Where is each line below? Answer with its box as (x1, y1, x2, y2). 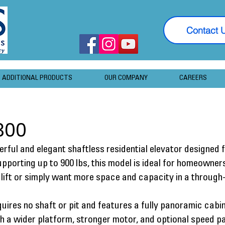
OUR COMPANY (104, 75, 148, 82)
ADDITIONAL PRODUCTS (2, 75, 72, 82)
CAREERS (179, 75, 207, 82)
